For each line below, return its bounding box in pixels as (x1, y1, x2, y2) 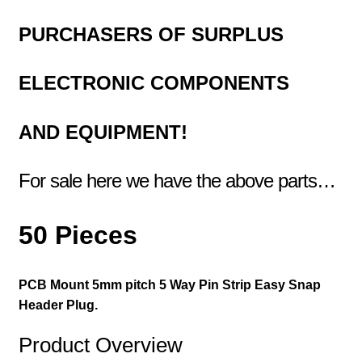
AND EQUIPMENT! (18, 120, 187, 143)
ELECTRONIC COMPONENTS (18, 72, 289, 95)
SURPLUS (191, 23, 284, 45)
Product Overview (18, 334, 183, 357)
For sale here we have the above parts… (18, 170, 335, 192)
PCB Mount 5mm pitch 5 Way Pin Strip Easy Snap (18, 277, 321, 292)
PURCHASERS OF (18, 23, 192, 45)
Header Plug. (18, 297, 98, 312)
